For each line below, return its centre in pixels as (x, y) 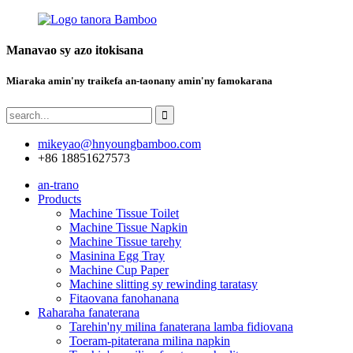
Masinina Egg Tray (117, 255)
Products (59, 199)
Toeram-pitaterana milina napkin (150, 340)
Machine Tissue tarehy (125, 241)
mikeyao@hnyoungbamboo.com (119, 143)
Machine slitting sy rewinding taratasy (163, 284)
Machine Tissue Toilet (124, 213)
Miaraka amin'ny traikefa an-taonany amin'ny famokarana (139, 81)
